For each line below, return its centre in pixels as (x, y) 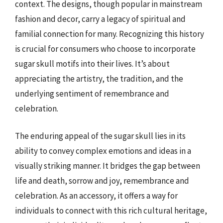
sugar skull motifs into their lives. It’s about (92, 63)
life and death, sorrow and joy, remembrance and (102, 181)
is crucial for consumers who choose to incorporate (105, 49)
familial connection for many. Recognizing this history (110, 34)
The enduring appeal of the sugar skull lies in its (100, 136)
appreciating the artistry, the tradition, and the (99, 78)
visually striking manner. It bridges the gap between (108, 166)
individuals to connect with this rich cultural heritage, (111, 211)
